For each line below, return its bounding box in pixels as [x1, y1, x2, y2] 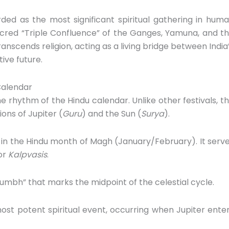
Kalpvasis [8, 148, 47, 161]
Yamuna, [162, 27, 200, 39]
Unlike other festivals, [129, 94, 218, 106]
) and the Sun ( [82, 107, 141, 120]
